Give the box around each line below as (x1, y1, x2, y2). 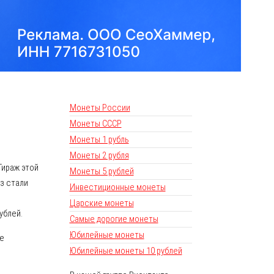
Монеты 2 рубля (69, 150, 129, 161)
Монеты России (69, 102, 130, 114)
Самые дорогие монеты (69, 213, 158, 225)
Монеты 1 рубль (69, 134, 129, 146)
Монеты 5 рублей (69, 166, 134, 177)
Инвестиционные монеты (69, 182, 166, 193)
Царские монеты (69, 198, 134, 209)
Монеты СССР (69, 118, 122, 130)
